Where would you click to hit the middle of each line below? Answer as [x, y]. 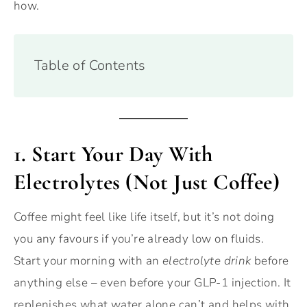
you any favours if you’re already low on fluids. [139, 239]
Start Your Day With [122, 154]
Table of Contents [90, 66]
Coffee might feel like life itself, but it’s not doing [144, 217]
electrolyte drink [207, 261]
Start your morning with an [88, 261]
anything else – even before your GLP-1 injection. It [152, 283]
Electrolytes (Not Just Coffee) [147, 182]
